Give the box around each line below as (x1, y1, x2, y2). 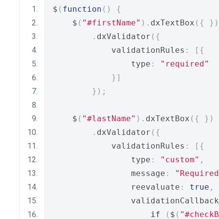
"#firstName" (82, 18, 141, 27)
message (53, 169, 165, 178)
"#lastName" (82, 114, 136, 123)
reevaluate (53, 182, 180, 192)
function (63, 4, 102, 14)
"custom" (160, 155, 199, 164)
